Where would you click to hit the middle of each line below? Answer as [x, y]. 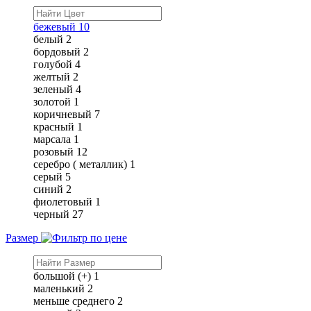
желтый [53, 76]
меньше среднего [74, 301]
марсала [52, 139]
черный [51, 214]
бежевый [54, 26]
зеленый [53, 89]
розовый [53, 151]
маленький [59, 288]
